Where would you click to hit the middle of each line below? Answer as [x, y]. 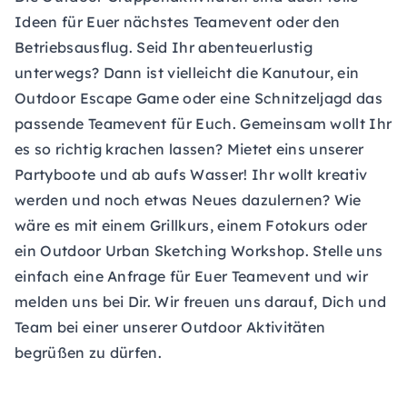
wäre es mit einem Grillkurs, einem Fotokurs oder [191, 225]
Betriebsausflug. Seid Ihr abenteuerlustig [164, 47]
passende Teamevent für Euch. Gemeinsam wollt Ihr [203, 124]
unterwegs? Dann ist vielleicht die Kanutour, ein [187, 73]
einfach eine [61, 276]
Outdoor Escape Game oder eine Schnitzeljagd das [199, 98]
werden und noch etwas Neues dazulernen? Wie [188, 200]
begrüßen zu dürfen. [89, 352]
